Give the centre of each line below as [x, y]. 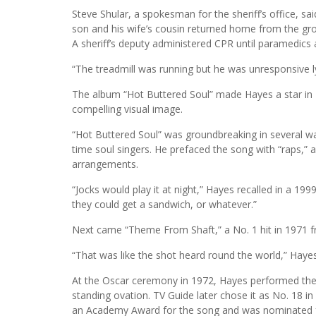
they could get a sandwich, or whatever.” [164, 204]
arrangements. [105, 164]
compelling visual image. [127, 109]
